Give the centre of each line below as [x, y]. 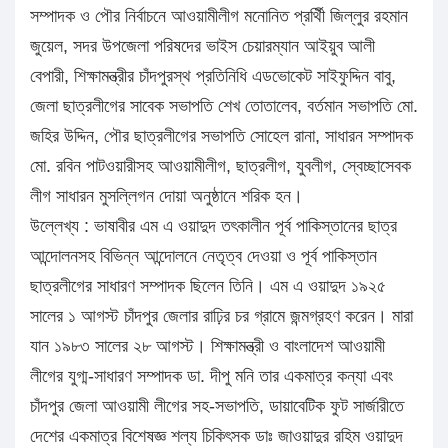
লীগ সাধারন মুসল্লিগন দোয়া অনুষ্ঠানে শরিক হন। [166, 195]
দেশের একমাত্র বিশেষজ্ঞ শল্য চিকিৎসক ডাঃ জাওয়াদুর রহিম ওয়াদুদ [216, 435]
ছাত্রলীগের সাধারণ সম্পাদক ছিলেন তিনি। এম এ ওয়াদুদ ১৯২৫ [208, 285]
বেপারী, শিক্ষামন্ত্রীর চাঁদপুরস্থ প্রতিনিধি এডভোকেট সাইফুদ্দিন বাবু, [213, 75]
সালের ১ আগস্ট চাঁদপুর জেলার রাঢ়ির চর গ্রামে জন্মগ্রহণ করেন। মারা [221, 315]
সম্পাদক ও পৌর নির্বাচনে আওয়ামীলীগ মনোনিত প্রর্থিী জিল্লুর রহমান [219, 15]
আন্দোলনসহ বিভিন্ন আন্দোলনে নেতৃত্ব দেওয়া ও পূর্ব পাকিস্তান [203, 255]
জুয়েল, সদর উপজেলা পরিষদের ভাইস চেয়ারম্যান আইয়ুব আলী [202, 45]
